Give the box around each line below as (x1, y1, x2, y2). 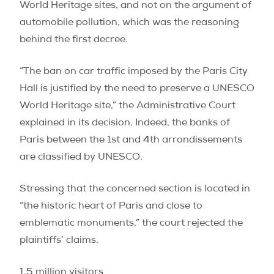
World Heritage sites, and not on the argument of (20, 1, 251, 11)
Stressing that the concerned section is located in (20, 185, 250, 194)
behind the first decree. (20, 35, 128, 45)
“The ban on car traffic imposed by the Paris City (20, 67, 248, 77)
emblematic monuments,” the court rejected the (20, 219, 243, 229)
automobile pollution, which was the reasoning (20, 18, 239, 28)
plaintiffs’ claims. (20, 236, 98, 246)
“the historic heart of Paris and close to (20, 202, 202, 212)
